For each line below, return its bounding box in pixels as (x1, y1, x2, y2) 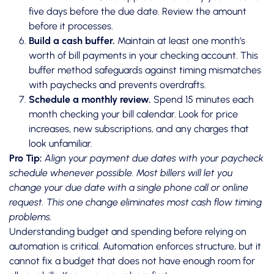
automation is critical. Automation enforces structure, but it (9, 240, 261, 253)
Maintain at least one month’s (115, 35, 245, 47)
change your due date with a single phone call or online (9, 182, 248, 194)
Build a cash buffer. (29, 35, 115, 47)
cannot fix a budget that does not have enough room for (9, 255, 255, 267)
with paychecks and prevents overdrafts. (29, 79, 206, 91)
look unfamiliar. (29, 138, 92, 150)
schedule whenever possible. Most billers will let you (9, 167, 232, 179)
